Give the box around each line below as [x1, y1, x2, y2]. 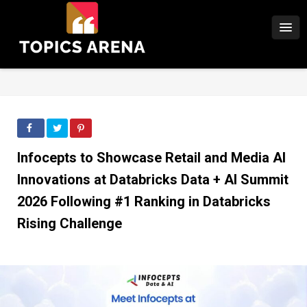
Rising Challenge [17, 215, 122, 232]
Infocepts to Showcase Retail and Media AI [17, 149, 286, 166]
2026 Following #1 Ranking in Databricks [17, 193, 271, 210]
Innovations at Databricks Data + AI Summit [17, 171, 288, 188]
